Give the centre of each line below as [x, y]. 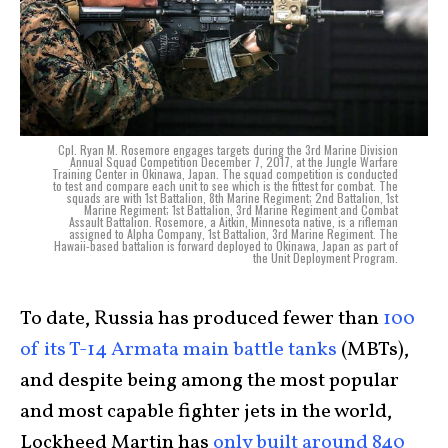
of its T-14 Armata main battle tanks [178, 350]
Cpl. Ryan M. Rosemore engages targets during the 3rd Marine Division [228, 150]
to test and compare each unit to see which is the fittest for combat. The [225, 186]
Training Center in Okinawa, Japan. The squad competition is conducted [225, 174]
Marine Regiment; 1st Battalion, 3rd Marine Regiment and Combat [241, 210]
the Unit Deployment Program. [325, 258]
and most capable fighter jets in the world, [206, 412]
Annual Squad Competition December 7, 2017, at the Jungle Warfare [234, 162]
